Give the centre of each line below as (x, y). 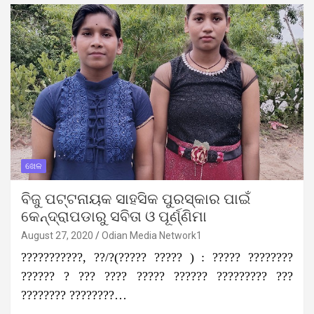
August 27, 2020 (57, 235)
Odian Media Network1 (152, 235)
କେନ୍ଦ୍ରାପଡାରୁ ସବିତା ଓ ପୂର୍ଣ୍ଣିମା (114, 217)
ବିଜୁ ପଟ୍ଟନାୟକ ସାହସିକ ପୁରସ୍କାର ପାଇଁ (136, 199)
